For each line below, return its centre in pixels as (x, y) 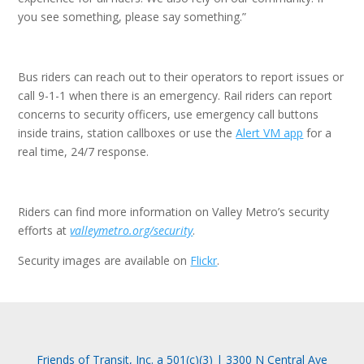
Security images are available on (104, 260)
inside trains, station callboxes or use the (127, 133)
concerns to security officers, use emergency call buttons (169, 114)
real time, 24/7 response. (85, 152)
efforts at (44, 230)
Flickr (204, 260)
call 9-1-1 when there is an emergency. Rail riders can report (175, 95)
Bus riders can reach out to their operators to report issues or (181, 77)
